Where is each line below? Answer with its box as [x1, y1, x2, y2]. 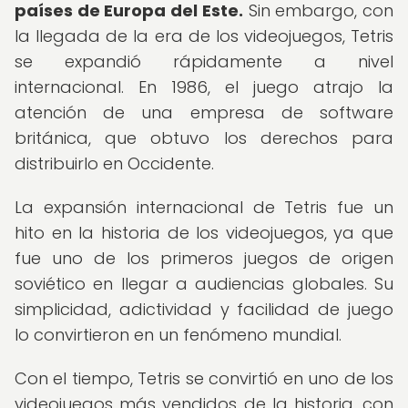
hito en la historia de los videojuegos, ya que [15, 221, 393, 244]
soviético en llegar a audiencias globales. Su [15, 272, 393, 295]
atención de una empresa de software [15, 101, 393, 124]
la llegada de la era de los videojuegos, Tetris [15, 25, 393, 47]
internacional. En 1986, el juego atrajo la [15, 76, 393, 98]
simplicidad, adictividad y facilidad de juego [15, 298, 393, 321]
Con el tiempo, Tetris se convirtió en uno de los [15, 367, 393, 390]
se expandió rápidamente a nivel [15, 50, 393, 73]
